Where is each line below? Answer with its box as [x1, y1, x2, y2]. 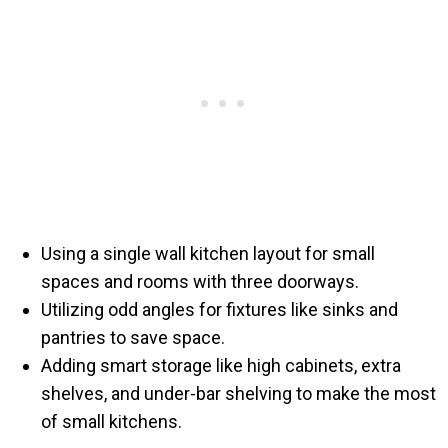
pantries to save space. [41, 326, 226, 348]
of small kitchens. [41, 410, 183, 432]
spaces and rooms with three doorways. [41, 270, 360, 292]
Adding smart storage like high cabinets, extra [41, 354, 402, 376]
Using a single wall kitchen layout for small [41, 242, 376, 264]
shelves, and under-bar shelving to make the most [41, 382, 437, 404]
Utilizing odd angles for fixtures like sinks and [41, 298, 399, 320]
